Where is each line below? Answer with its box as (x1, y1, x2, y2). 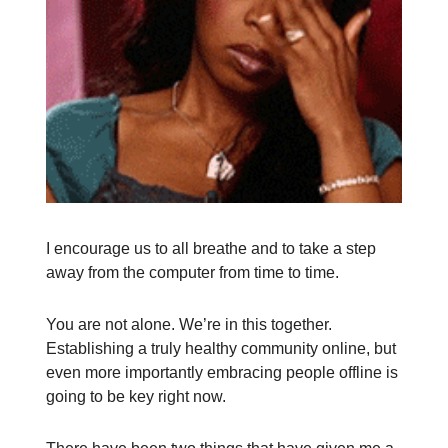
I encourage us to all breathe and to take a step (46, 239, 376, 257)
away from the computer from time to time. (46, 263, 339, 281)
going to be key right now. (46, 387, 226, 405)
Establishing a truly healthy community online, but (46, 339, 396, 357)
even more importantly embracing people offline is (46, 363, 398, 381)
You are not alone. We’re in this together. (46, 315, 332, 333)
